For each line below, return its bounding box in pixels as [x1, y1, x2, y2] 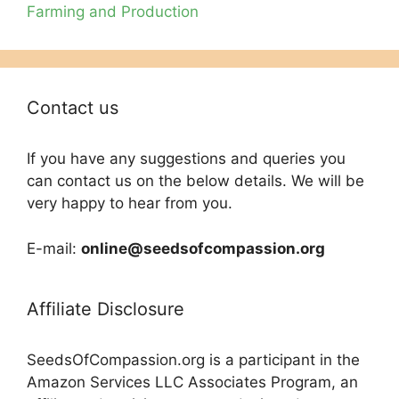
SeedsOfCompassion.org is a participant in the [27, 350, 360, 369]
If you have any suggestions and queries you [27, 150, 346, 168]
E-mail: [27, 239, 81, 257]
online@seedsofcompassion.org [81, 239, 325, 257]
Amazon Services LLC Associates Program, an [27, 372, 358, 391]
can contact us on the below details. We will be [27, 172, 364, 191]
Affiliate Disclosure [27, 297, 184, 320]
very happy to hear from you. [27, 194, 232, 213]
